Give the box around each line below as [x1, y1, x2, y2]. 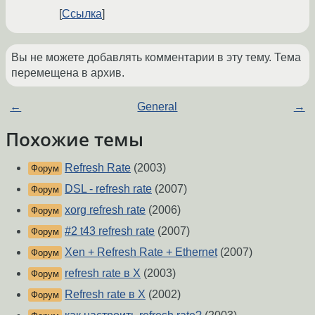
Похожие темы [6, 127, 143, 152]
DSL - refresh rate [65, 183, 152, 195]
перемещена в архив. [11, 67, 124, 79]
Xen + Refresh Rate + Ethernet [65, 246, 217, 259]
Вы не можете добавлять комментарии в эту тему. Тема [11, 51, 301, 64]
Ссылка [62, 8, 102, 20]
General [137, 101, 178, 113]
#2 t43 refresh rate [65, 225, 155, 238]
